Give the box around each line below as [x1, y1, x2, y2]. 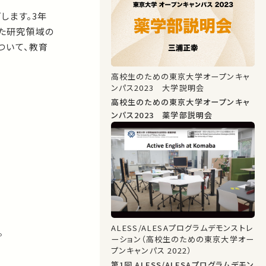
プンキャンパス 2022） [110, 245, 192, 256]
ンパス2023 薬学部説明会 [110, 109, 213, 121]
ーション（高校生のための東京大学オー [110, 233, 255, 245]
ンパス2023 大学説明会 [110, 82, 205, 94]
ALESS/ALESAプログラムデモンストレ [110, 222, 253, 234]
